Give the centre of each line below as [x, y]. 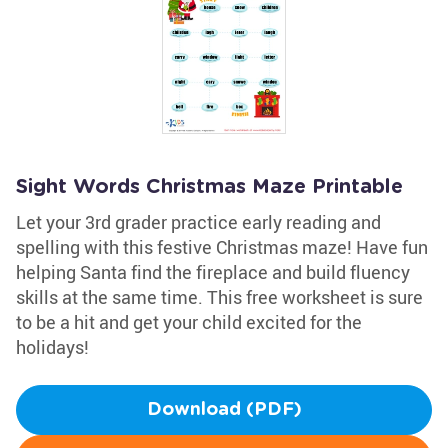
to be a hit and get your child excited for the [189, 322]
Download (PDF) [224, 410]
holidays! [52, 347]
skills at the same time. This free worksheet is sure [219, 297]
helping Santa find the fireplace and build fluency [213, 272]
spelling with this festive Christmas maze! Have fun [222, 247]
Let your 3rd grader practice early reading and [198, 222]
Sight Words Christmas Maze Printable [209, 187]
